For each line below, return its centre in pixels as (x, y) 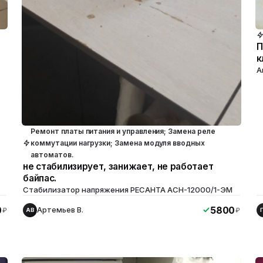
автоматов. (52, 154)
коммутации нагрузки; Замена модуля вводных (118, 143)
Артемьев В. (60, 210)
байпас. (40, 178)
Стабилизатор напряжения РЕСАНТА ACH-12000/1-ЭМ (128, 189)
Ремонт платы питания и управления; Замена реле (123, 131)
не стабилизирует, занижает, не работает (118, 166)
